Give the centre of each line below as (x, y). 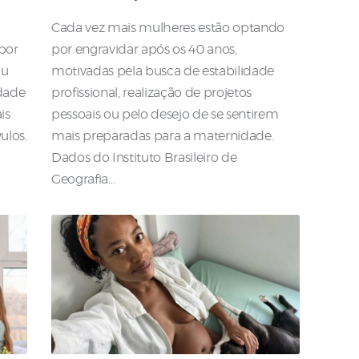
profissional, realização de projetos (152, 93)
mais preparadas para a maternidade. (163, 137)
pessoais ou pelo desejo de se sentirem (165, 115)
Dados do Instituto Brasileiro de (144, 158)
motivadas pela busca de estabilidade (163, 72)
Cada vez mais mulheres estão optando (168, 28)
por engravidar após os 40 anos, (144, 50)
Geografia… (83, 180)
